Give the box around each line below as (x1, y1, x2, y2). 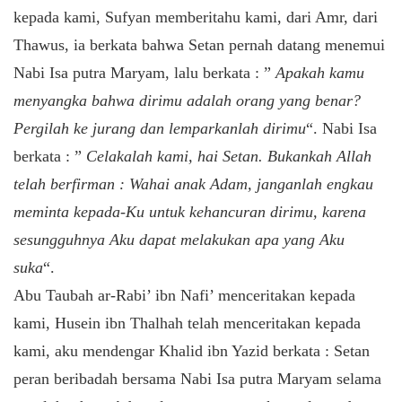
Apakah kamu (275, 63, 364, 82)
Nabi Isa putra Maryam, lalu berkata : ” (13, 63, 275, 82)
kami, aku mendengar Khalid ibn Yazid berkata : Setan (13, 341, 370, 360)
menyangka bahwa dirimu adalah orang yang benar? (13, 91, 361, 109)
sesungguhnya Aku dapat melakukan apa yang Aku (13, 230, 345, 249)
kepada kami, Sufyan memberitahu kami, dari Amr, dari (13, 7, 378, 26)
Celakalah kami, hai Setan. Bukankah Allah (86, 146, 371, 165)
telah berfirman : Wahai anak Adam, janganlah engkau (13, 174, 373, 193)
